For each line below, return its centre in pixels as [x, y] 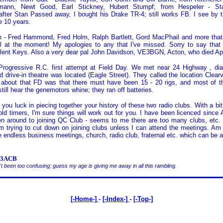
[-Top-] [143, 199]
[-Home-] [84, 199]
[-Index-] [116, 199]
